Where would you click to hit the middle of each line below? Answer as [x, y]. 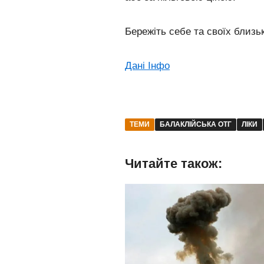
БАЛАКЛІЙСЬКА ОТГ [196, 125]
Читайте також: [174, 164]
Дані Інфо [147, 66]
